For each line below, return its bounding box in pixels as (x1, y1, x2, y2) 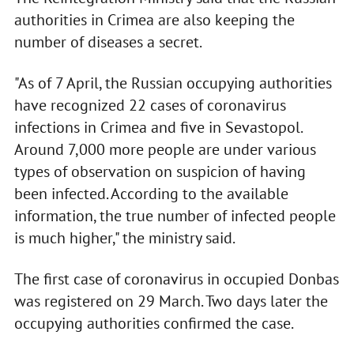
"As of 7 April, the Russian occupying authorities (13, 73, 332, 94)
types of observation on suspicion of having (13, 161, 306, 183)
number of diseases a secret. (13, 32, 202, 53)
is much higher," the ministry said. (13, 228, 235, 249)
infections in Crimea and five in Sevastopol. (13, 117, 302, 138)
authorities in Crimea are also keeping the (13, 9, 295, 31)
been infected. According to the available (13, 183, 288, 205)
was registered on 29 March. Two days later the (13, 291, 328, 312)
